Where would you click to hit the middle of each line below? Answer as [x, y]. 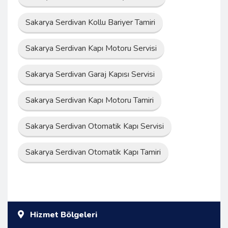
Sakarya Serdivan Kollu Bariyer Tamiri [90, 22]
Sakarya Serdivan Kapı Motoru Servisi [91, 48]
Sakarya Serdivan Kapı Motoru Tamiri [90, 100]
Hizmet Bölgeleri [63, 215]
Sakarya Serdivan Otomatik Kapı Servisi [95, 126]
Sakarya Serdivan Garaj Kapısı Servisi [90, 74]
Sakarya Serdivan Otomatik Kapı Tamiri [93, 152]
